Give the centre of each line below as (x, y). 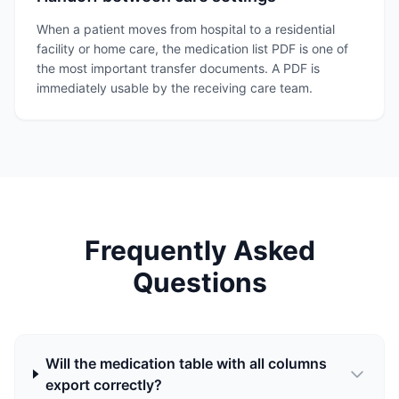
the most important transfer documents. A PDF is (178, 68)
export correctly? (103, 385)
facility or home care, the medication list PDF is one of (192, 49)
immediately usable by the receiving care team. (175, 88)
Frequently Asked (199, 250)
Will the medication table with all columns (186, 363)
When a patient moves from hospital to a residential (186, 29)
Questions (199, 282)
